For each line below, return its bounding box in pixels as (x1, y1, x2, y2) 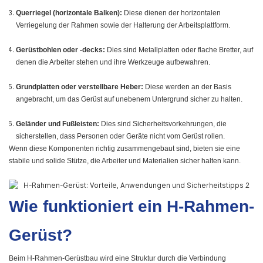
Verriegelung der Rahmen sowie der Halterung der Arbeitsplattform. (16, 21, 230, 30)
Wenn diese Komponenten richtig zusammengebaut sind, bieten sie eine (9, 144, 240, 153)
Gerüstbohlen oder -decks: (16, 46, 105, 55)
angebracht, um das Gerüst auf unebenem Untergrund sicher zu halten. (16, 95, 242, 104)
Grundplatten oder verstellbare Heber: (16, 83, 143, 92)
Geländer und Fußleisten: (16, 120, 99, 129)
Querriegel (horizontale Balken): (16, 9, 122, 18)
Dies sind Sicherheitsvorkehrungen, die (99, 120, 227, 129)
